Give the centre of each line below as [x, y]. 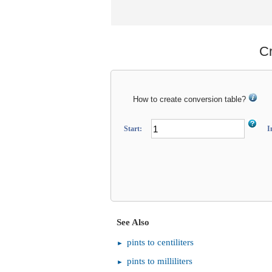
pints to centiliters [160, 242]
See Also [133, 222]
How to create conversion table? [191, 100]
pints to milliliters [160, 261]
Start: [133, 129]
